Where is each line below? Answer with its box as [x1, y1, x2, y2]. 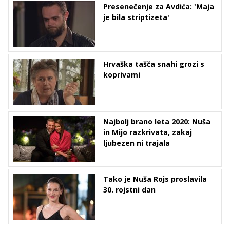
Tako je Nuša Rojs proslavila [103, 174, 207, 184]
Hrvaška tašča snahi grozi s [103, 59, 204, 69]
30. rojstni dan [103, 185, 156, 195]
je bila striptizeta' [103, 12, 169, 23]
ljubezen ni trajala [103, 138, 170, 148]
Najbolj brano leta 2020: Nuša [103, 117, 210, 127]
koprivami [103, 70, 140, 80]
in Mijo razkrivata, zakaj [103, 127, 192, 138]
